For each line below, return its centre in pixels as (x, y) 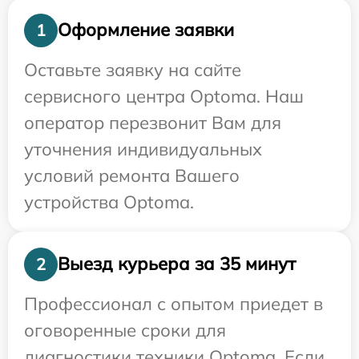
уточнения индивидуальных (143, 149)
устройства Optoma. (109, 202)
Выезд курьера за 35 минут (177, 264)
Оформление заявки (146, 30)
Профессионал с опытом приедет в (173, 303)
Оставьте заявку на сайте (133, 69)
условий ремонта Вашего (132, 175)
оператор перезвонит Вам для (153, 122)
